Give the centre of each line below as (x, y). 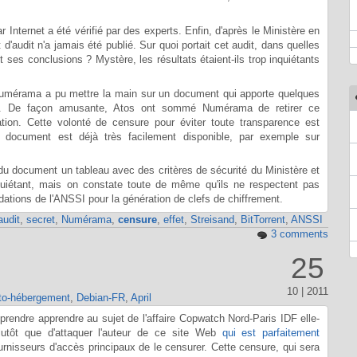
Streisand (212, 219)
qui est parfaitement (271, 332)
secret (40, 219)
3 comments (299, 233)
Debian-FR (100, 298)
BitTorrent (263, 219)
